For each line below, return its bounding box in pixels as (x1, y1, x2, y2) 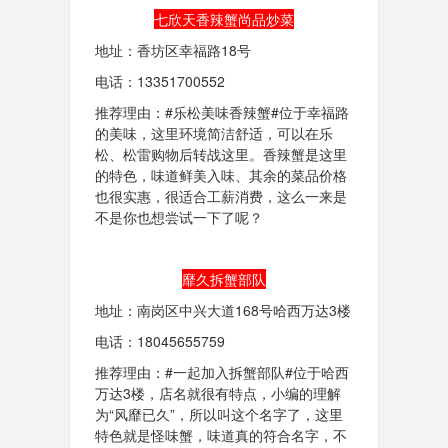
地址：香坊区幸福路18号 (94, 40, 251, 60)
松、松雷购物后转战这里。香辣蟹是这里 (94, 144, 347, 164)
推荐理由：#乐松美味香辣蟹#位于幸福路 (94, 102, 349, 122)
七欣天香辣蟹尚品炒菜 (154, 9, 294, 29)
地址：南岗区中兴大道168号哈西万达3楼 (94, 300, 351, 320)
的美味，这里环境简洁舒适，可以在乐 (94, 123, 333, 143)
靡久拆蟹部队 (182, 269, 266, 289)
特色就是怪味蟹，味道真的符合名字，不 (94, 425, 347, 445)
